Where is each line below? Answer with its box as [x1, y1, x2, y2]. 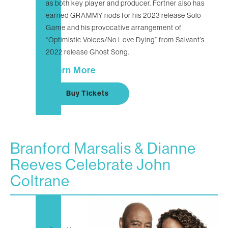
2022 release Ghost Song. [46, 47, 129, 56]
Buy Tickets [66, 89, 109, 98]
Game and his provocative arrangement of [46, 23, 182, 32]
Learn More [46, 64, 96, 76]
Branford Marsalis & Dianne [10, 139, 196, 157]
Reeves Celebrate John [10, 156, 171, 174]
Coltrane [10, 172, 70, 190]
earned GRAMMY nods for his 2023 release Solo [46, 11, 201, 19]
